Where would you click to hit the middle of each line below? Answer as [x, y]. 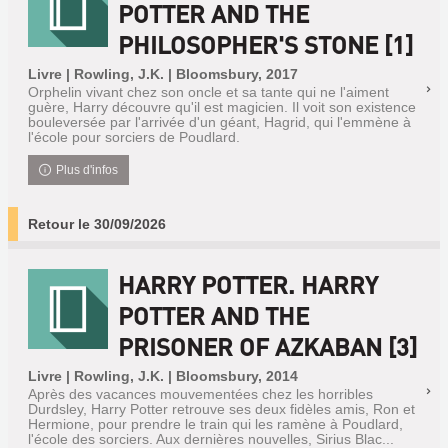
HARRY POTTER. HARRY [248, 284]
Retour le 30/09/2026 [97, 224]
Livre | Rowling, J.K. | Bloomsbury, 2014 [163, 376]
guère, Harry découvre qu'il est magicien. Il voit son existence [222, 107]
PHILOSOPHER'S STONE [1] [265, 44]
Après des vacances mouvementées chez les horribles [200, 394]
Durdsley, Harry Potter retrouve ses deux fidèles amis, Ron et [221, 409]
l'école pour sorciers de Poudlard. [134, 137]
